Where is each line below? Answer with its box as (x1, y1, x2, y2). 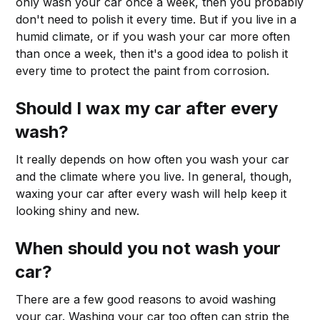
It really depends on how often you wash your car (16, 151, 290, 166)
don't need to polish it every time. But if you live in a (16, 11, 297, 26)
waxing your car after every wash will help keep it (16, 186, 287, 201)
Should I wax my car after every (15, 97, 279, 119)
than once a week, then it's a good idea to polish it (16, 46, 289, 61)
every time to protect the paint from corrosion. (16, 63, 270, 78)
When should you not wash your (15, 237, 281, 259)
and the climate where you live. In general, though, (16, 169, 293, 184)
